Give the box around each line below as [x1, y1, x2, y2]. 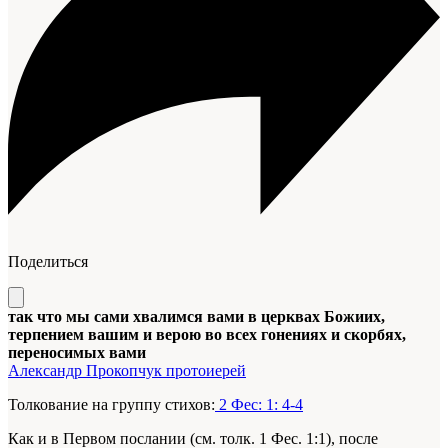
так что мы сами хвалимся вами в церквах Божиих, [8, 308, 385, 326]
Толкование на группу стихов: [8, 396, 215, 414]
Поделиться [8, 253, 88, 271]
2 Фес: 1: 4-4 [215, 396, 303, 414]
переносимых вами [8, 344, 146, 362]
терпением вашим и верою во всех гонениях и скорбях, [8, 326, 406, 344]
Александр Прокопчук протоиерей [8, 362, 246, 380]
